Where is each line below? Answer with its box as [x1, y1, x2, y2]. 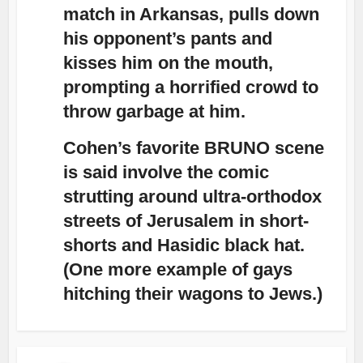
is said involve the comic [63, 162, 270, 183]
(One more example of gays [63, 259, 293, 280]
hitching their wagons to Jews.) [63, 284, 323, 305]
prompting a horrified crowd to [63, 77, 319, 98]
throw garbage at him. [63, 101, 246, 122]
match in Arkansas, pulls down [63, 4, 320, 25]
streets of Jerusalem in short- [63, 211, 310, 232]
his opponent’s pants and [63, 28, 273, 49]
